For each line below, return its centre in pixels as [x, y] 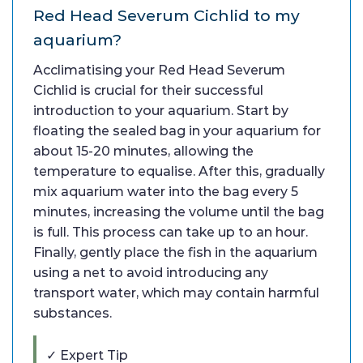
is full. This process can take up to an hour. [171, 233]
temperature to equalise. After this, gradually [179, 172]
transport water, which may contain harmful [176, 293]
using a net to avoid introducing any [151, 273]
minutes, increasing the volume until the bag [179, 212]
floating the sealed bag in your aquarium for [177, 131]
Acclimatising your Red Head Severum [159, 70]
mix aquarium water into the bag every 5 [166, 192]
